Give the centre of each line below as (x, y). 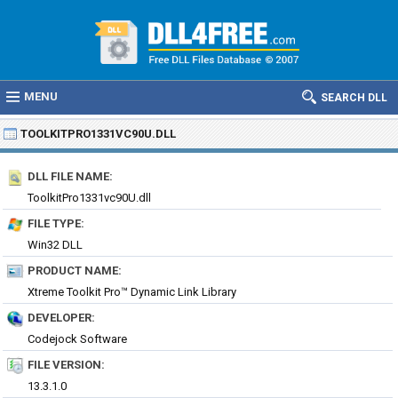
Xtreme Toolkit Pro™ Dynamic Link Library (132, 292)
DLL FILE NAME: (70, 176)
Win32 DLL (55, 245)
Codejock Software (77, 339)
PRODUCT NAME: (75, 271)
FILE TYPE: (56, 223)
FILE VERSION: (66, 365)
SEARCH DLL (354, 98)
